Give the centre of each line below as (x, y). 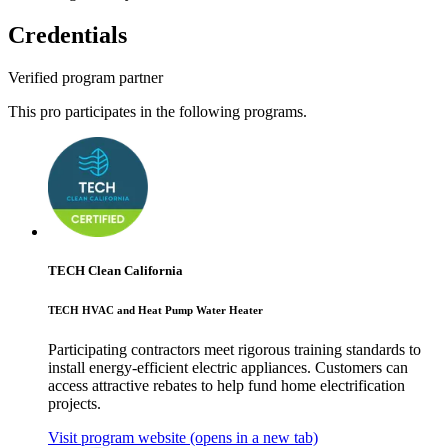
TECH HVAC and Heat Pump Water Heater (155, 310)
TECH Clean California (115, 271)
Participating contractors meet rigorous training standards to (234, 350)
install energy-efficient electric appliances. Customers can (228, 368)
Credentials (67, 35)
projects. (74, 404)
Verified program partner (85, 78)
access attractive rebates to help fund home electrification (226, 386)
